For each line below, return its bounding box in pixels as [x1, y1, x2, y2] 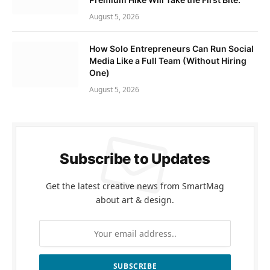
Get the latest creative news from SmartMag [46, 180, 224, 192]
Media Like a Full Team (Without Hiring [89, 55, 246, 66]
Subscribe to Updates [60, 150, 210, 168]
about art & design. [96, 194, 174, 206]
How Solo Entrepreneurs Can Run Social [89, 43, 254, 54]
